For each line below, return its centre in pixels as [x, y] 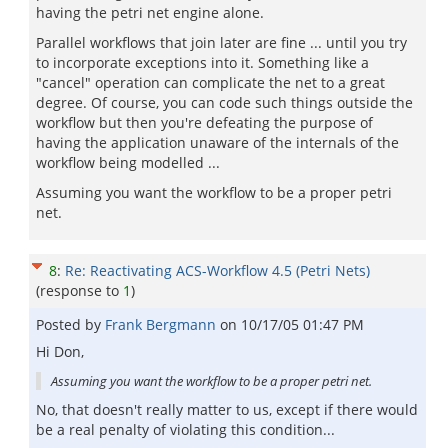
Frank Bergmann [162, 324]
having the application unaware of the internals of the [217, 142]
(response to [79, 290]
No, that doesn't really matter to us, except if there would [227, 409]
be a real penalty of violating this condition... [185, 429]
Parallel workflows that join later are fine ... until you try [221, 42]
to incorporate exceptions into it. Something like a [202, 62]
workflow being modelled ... [128, 162]
